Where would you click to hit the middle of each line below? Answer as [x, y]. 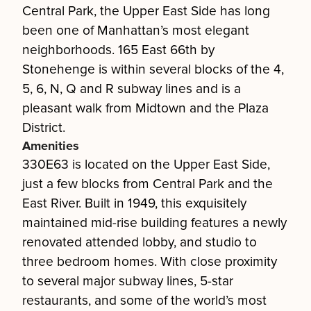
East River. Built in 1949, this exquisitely [134, 203]
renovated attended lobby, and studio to [140, 242]
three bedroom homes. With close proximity [150, 262]
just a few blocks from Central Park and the [148, 184]
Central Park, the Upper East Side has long [146, 11]
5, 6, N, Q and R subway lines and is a [132, 89]
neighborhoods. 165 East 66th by [118, 50]
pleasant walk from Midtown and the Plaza [145, 108]
